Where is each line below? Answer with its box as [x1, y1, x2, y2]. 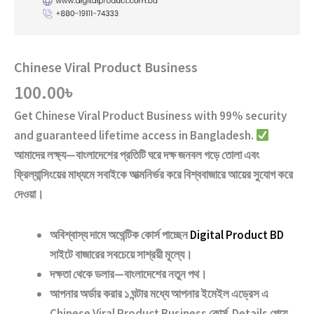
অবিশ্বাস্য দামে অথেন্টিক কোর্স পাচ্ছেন [50, 226, 190, 243]
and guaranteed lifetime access [14, 128, 177, 144]
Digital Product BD [190, 226, 284, 243]
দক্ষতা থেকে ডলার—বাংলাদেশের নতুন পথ [50, 266, 199, 282]
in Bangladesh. [177, 128, 256, 144]
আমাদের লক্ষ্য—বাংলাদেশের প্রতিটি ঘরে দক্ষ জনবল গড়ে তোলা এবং [14, 147, 259, 163]
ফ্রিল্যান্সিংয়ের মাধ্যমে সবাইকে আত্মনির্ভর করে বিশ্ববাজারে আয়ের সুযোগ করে [14, 167, 293, 183]
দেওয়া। [14, 186, 43, 203]
